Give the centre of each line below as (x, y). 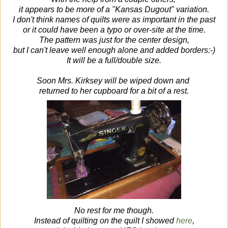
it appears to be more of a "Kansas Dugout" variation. (114, 10)
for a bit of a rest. (159, 91)
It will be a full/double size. (114, 61)
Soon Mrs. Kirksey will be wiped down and (114, 81)
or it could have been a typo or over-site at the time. (114, 30)
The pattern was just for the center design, (114, 40)
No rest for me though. (114, 211)
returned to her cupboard (84, 91)
